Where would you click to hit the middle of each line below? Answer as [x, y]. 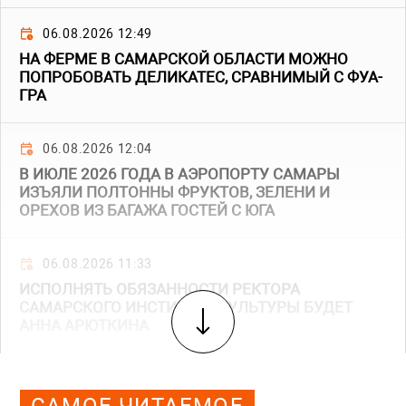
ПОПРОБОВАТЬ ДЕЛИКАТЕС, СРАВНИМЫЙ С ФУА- [201, 77]
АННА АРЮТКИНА [84, 326]
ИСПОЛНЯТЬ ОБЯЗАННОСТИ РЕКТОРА [159, 290]
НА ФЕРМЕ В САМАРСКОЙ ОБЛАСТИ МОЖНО [184, 59]
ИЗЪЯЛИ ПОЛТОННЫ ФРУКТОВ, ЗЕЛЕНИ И [174, 193]
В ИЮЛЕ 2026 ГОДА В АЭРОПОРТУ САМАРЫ [179, 174]
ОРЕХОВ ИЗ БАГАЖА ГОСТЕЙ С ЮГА [147, 211]
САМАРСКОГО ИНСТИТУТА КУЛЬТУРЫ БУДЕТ [186, 308]
